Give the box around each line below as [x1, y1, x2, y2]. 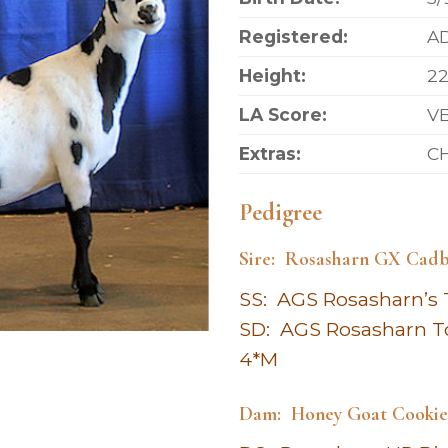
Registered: [238, 26, 358, 48]
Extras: [238, 143, 301, 165]
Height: [238, 65, 306, 87]
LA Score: [238, 104, 327, 126]
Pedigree [238, 197, 322, 227]
